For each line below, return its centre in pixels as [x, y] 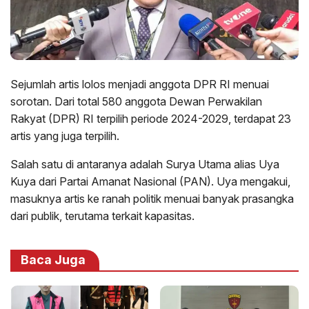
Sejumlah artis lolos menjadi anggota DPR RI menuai [140, 84]
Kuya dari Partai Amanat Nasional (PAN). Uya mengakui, [150, 182]
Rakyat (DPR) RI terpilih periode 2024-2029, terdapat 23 [151, 119]
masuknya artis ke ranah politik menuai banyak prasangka [152, 199]
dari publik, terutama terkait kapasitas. [102, 216]
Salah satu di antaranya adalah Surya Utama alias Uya [145, 165]
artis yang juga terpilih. [65, 136]
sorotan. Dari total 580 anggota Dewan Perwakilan [136, 102]
